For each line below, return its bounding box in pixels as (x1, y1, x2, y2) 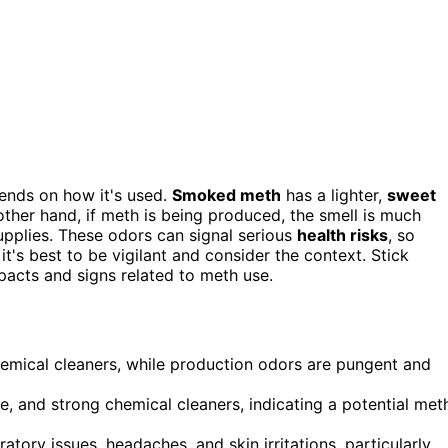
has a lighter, (281, 184, 387, 205)
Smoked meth (172, 184, 281, 205)
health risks (297, 224, 388, 245)
